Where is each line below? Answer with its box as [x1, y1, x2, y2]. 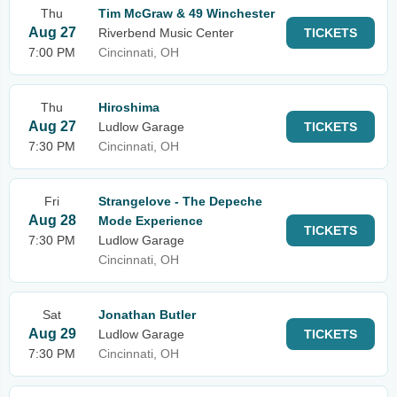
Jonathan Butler [98, 307, 196, 322]
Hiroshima [98, 100, 160, 114]
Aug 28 [27, 213, 76, 228]
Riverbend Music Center [98, 26, 234, 40]
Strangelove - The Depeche [98, 194, 262, 208]
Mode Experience [98, 214, 203, 228]
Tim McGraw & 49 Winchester [98, 6, 275, 20]
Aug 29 [27, 326, 76, 341]
